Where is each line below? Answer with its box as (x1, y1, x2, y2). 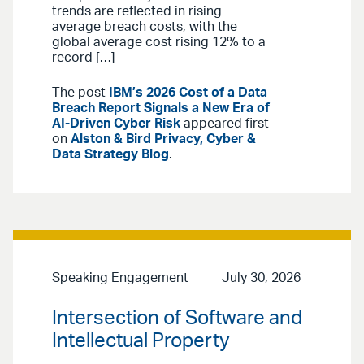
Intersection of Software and (52, 309, 302, 329)
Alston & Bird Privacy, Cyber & (71, 132, 256, 146)
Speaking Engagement (52, 271, 188, 285)
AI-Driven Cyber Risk (52, 117, 180, 131)
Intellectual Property (52, 331, 230, 352)
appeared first (180, 117, 269, 131)
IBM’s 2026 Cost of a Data (109, 86, 267, 100)
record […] (52, 51, 115, 65)
